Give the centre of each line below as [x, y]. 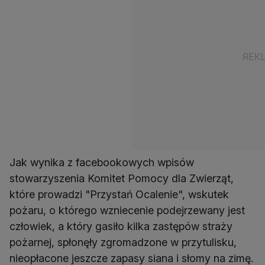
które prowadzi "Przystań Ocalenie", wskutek [119, 195]
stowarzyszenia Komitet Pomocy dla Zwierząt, [122, 179]
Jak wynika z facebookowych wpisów [102, 163]
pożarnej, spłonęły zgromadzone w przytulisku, [123, 243]
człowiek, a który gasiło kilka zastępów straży [121, 227]
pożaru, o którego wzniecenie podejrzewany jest [127, 211]
